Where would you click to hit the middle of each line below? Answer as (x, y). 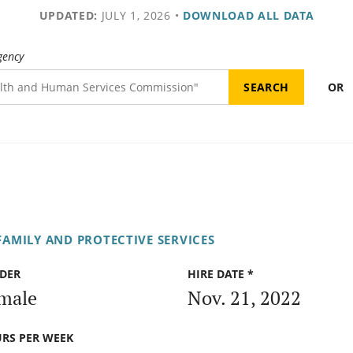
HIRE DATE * (221, 274)
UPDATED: (68, 15)
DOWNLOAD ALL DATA (248, 15)
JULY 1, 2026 (134, 15)
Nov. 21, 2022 (244, 297)
